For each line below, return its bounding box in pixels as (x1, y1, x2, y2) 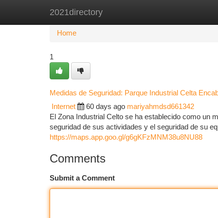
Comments (50, 152, 106, 165)
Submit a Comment (50, 174, 115, 182)
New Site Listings (98, 8, 153, 16)
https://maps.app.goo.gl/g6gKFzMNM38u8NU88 (50, 133, 202, 141)
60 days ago (86, 103, 125, 110)
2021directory (50, 7, 103, 17)
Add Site (168, 8, 195, 16)
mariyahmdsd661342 (127, 103, 194, 110)
